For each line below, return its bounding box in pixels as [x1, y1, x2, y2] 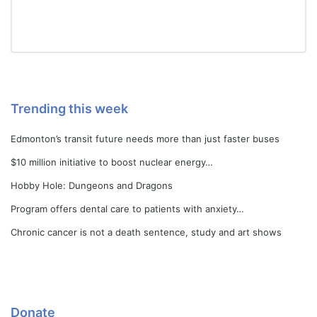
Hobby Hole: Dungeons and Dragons [11, 180, 173, 192]
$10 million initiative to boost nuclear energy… [11, 156, 213, 168]
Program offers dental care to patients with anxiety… [11, 203, 244, 215]
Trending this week [11, 101, 128, 117]
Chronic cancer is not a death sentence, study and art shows [11, 226, 282, 238]
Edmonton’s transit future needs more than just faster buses [11, 133, 279, 145]
